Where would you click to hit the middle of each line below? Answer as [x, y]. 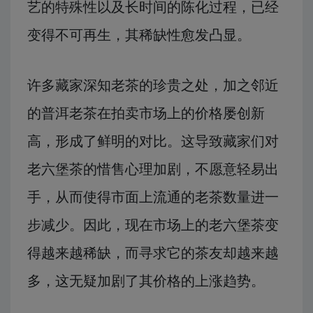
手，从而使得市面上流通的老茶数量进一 [153, 197]
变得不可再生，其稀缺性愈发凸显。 [139, 35]
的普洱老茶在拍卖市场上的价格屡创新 [146, 114]
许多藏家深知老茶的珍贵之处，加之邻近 [153, 86]
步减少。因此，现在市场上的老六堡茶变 [153, 225]
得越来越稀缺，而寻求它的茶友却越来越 [153, 253]
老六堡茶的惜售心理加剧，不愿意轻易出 [153, 169]
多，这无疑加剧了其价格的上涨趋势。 [146, 281]
